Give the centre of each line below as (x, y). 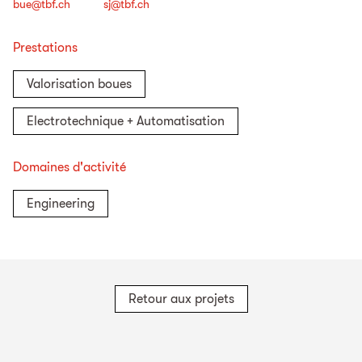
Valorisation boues (79, 84)
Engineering (61, 203)
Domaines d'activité (69, 167)
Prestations (45, 47)
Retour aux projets (181, 299)
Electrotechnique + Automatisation (126, 121)
